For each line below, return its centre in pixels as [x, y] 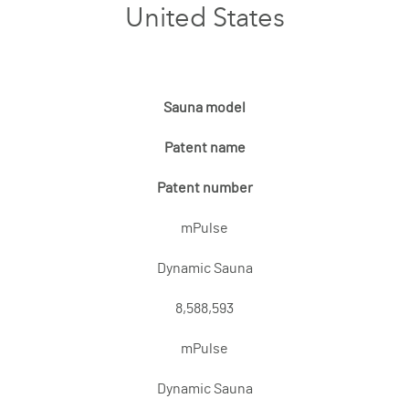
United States [204, 17]
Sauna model [204, 108]
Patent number [204, 188]
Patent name [204, 148]
